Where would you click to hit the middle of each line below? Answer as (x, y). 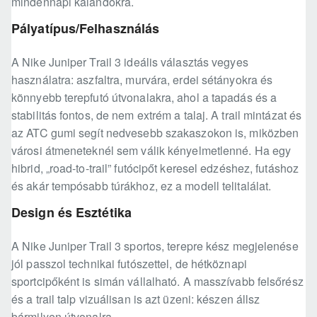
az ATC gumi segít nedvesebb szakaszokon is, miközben (155, 133)
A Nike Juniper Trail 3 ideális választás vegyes (130, 62)
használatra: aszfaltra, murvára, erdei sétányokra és (142, 80)
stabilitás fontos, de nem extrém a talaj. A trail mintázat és (157, 115)
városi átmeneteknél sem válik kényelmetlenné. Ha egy (151, 151)
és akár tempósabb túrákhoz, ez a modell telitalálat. (142, 186)
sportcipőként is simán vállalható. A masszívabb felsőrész (157, 282)
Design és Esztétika (71, 213)
